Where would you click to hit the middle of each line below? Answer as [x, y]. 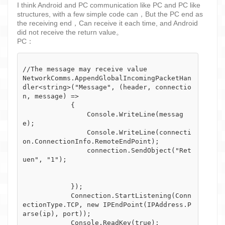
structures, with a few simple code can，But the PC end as [110, 14]
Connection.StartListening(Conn [47, 195]
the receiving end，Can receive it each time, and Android [107, 23]
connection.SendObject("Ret [55, 150]
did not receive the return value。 [70, 32]
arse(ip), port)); [57, 213]
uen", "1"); [45, 159]
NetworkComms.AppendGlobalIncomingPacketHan [107, 78]
